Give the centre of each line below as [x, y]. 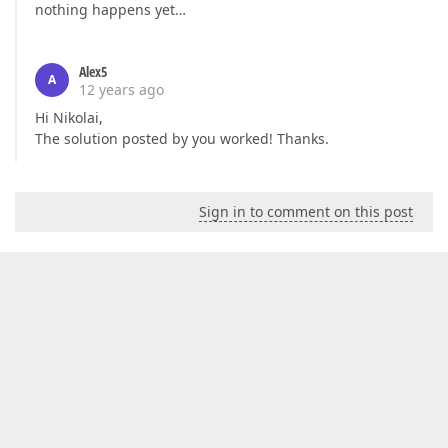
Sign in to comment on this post [306, 212]
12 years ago [121, 90]
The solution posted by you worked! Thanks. [182, 139]
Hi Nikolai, [69, 118]
